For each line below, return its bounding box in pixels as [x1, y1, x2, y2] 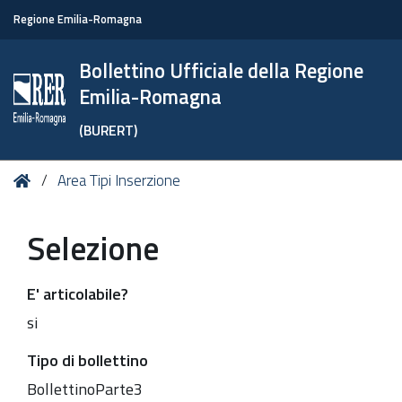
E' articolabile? [27, 281, 128, 306]
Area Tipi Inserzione [57, 169, 181, 192]
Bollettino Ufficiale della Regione [79, 56, 364, 86]
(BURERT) [79, 119, 138, 141]
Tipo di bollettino [27, 347, 148, 372]
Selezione [27, 223, 159, 273]
